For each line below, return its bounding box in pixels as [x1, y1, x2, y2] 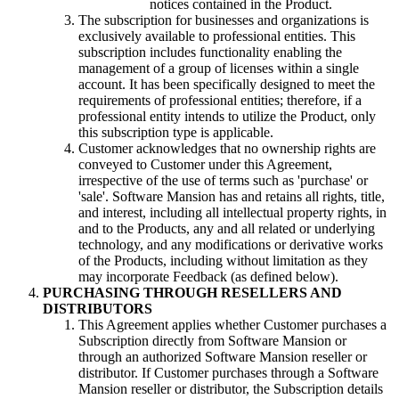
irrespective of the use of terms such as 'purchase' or [78, 173, 368, 189]
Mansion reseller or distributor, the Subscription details [78, 381, 383, 397]
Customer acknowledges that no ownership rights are [78, 141, 376, 157]
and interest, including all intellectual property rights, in [78, 205, 387, 221]
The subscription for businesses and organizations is [78, 12, 369, 28]
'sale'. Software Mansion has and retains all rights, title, [78, 189, 385, 205]
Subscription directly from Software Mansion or [78, 333, 346, 349]
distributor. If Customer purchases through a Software [78, 365, 379, 381]
